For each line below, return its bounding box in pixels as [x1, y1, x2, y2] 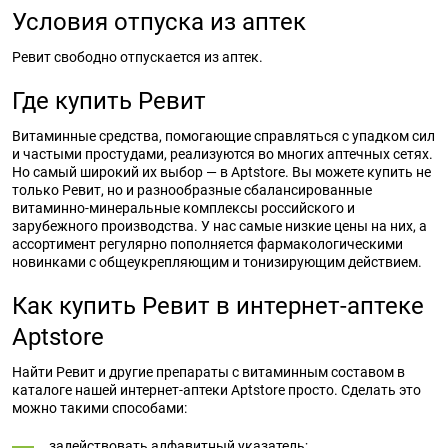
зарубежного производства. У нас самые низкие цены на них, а [12, 218, 427, 234]
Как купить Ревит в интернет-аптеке [12, 292, 424, 320]
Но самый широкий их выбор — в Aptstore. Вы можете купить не [12, 164, 431, 180]
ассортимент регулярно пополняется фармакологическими [12, 236, 403, 252]
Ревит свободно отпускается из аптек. [12, 49, 263, 65]
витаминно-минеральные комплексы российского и [12, 200, 355, 216]
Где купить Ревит [12, 87, 206, 115]
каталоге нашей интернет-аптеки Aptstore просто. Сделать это [12, 382, 421, 398]
